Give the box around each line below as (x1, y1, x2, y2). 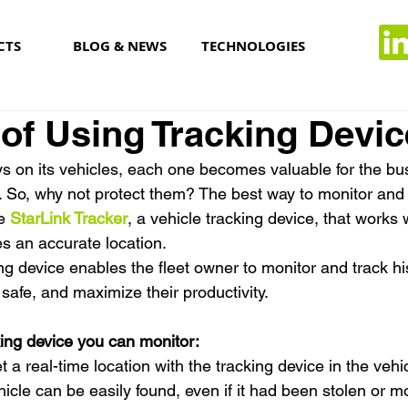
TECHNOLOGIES (200, 36, 305, 56)
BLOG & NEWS (72, 36, 167, 56)
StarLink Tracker (10, 209, 127, 228)
